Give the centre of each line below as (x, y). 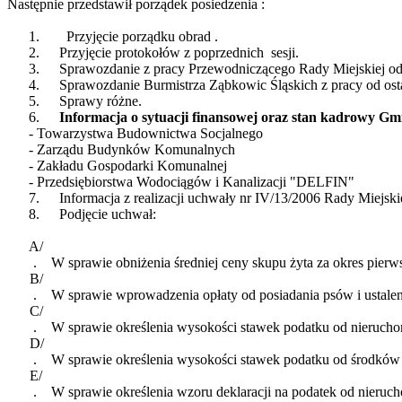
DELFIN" (325, 182)
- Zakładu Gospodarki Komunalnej (128, 166)
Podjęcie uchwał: (108, 214)
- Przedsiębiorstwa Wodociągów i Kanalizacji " (162, 182)
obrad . (198, 37)
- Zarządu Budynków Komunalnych (132, 150)
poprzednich (229, 53)
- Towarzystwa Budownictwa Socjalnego (146, 134)
